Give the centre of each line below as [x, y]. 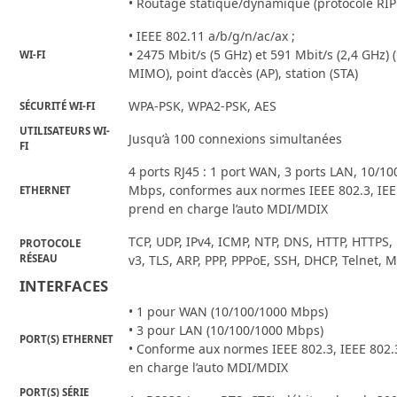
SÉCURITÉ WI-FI [58, 106]
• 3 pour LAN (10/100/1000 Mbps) [226, 331]
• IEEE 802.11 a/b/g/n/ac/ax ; [212, 36]
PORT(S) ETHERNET [67, 339]
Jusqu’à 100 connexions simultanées [236, 139]
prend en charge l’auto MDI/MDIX [229, 209]
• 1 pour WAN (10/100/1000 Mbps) [229, 312]
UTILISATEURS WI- [65, 131]
